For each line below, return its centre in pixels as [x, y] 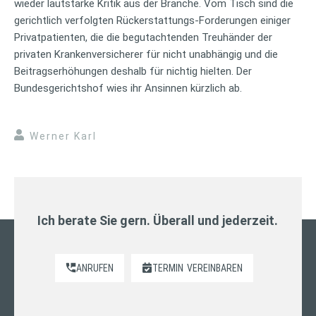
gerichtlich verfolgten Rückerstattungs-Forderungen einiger [152, 20]
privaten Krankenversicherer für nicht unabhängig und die [146, 54]
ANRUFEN [95, 268]
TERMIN [168, 268]
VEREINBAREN [215, 268]
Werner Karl [63, 136]
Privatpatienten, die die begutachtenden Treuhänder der [143, 37]
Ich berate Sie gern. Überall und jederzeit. [158, 220]
